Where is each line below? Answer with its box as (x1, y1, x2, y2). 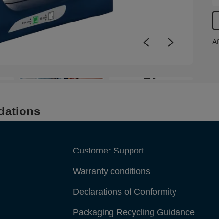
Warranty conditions (73, 166, 150, 176)
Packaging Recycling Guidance (73, 207, 195, 217)
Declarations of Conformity (73, 187, 176, 197)
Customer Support (73, 146, 144, 155)
